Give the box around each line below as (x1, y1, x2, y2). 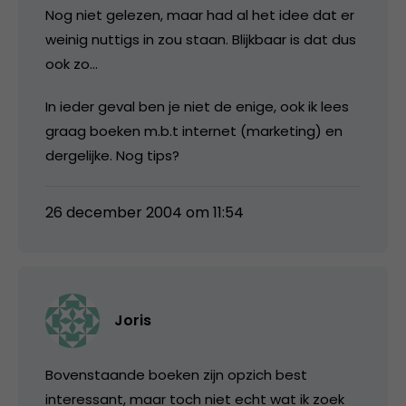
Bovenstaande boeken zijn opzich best (45, 364, 307, 384)
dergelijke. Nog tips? (45, 145, 179, 165)
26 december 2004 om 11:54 (45, 201, 244, 223)
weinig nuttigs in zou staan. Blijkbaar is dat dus (45, 29, 356, 49)
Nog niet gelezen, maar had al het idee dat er (45, 5, 354, 24)
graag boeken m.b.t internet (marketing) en (45, 121, 343, 140)
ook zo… (45, 53, 98, 73)
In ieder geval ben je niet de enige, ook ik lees (45, 96, 349, 116)
